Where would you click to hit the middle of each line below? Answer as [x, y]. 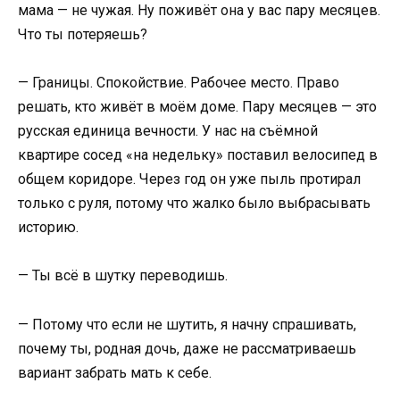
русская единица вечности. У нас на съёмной [168, 131]
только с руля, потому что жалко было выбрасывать [194, 204]
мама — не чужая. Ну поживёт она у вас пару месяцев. [199, 10]
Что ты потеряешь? [83, 34]
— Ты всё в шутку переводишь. [123, 276]
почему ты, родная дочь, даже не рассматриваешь [187, 348]
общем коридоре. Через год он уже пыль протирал [189, 179]
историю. [48, 228]
